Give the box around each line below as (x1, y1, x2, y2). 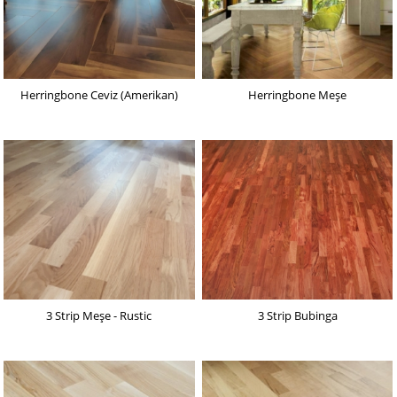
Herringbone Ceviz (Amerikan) (19, 86, 178, 103)
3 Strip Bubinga (257, 307, 338, 323)
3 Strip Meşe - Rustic (46, 307, 152, 323)
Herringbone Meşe (248, 86, 347, 103)
